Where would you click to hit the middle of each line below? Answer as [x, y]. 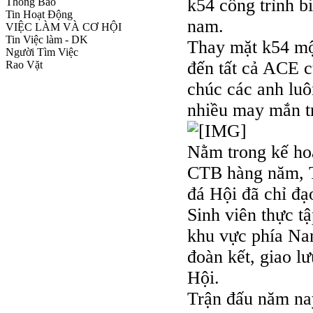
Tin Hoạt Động [39, 15]
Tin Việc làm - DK [47, 40]
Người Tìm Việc [42, 52]
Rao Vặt [24, 65]
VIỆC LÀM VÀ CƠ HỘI [64, 27]
